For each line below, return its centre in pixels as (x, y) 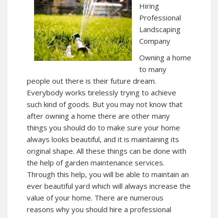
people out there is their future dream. (91, 81)
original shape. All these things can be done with (107, 151)
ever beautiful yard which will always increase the (109, 186)
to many (153, 69)
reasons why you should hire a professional (99, 209)
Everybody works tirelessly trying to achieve (101, 92)
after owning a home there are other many (98, 116)
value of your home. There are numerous (95, 197)
